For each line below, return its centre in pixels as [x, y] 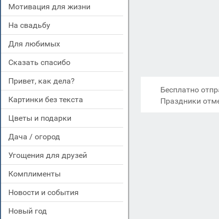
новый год [30, 211]
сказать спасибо [42, 62]
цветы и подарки [43, 118]
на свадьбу [32, 25]
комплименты [37, 174]
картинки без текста [48, 99]
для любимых [37, 44]
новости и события [46, 192]
